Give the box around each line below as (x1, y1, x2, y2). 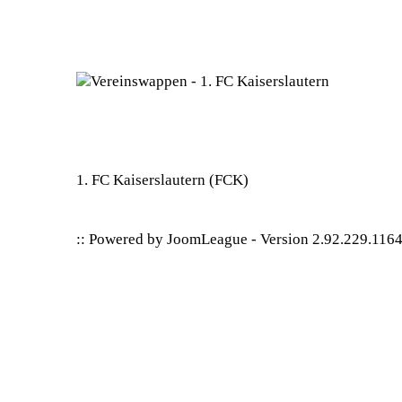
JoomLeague (167, 231, 249, 248)
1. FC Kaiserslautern (76, 171, 206, 188)
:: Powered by (76, 231, 168, 248)
